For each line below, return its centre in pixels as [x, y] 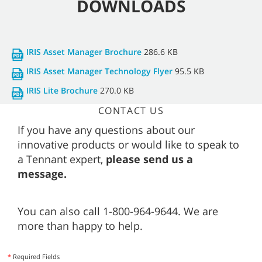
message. [42, 173]
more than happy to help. [80, 225]
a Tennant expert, [62, 159]
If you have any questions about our [106, 130]
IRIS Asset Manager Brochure [84, 51]
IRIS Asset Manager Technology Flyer [99, 71]
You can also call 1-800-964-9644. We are [118, 211]
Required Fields [35, 256]
